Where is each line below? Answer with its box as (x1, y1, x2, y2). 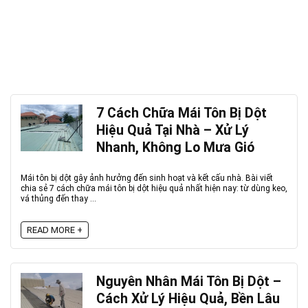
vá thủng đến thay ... (21, 194, 96, 203)
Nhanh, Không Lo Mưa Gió (96, 140, 254, 155)
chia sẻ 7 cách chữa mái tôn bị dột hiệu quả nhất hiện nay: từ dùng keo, (21, 184, 287, 193)
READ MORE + (27, 225, 82, 235)
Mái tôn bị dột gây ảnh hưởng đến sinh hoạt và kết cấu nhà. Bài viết (21, 173, 273, 183)
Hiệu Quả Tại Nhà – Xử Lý (96, 122, 249, 138)
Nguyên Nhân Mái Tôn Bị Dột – (96, 274, 281, 289)
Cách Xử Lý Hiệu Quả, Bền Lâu (96, 291, 280, 307)
